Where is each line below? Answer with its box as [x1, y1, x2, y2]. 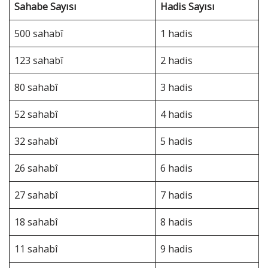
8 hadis [160, 215, 193, 229]
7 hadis [160, 188, 193, 202]
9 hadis [160, 242, 193, 255]
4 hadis [160, 108, 193, 121]
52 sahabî [14, 108, 59, 121]
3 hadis [160, 81, 193, 94]
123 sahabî [14, 54, 64, 67]
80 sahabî [14, 81, 59, 94]
